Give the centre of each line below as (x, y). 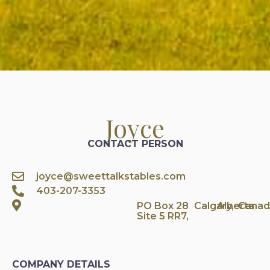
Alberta (235, 206)
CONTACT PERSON (135, 143)
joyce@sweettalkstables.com (111, 176)
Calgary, (214, 206)
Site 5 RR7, (163, 216)
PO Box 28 (163, 206)
